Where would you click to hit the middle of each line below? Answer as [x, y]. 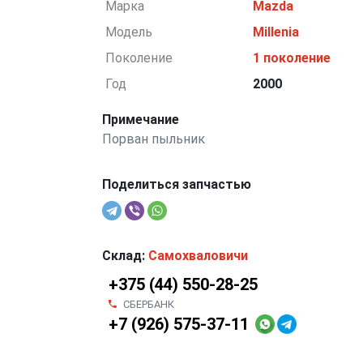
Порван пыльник [153, 139]
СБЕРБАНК [148, 304]
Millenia [276, 32]
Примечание [140, 120]
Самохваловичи [198, 256]
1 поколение [292, 58]
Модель [129, 32]
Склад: [125, 256]
